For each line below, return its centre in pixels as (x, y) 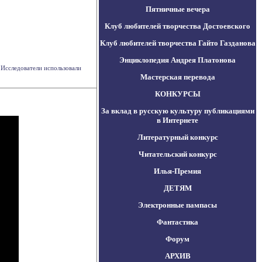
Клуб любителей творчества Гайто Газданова (177, 43)
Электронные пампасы (177, 205)
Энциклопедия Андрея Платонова (177, 60)
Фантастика (177, 222)
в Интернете (177, 120)
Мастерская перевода (177, 77)
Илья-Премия (177, 171)
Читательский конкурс (177, 154)
